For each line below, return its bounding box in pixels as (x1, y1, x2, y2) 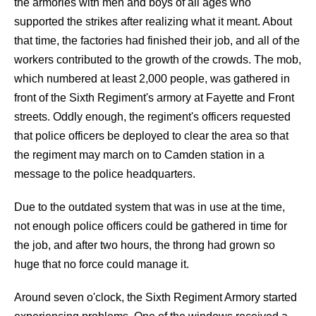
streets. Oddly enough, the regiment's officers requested (14, 111, 291, 123)
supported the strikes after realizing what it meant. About (14, 16, 292, 28)
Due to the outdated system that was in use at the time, (14, 201, 285, 213)
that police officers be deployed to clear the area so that (14, 130, 288, 142)
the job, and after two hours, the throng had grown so (14, 239, 275, 251)
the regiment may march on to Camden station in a (14, 149, 265, 161)
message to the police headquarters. (14, 168, 195, 180)
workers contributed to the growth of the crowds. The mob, (14, 54, 301, 66)
